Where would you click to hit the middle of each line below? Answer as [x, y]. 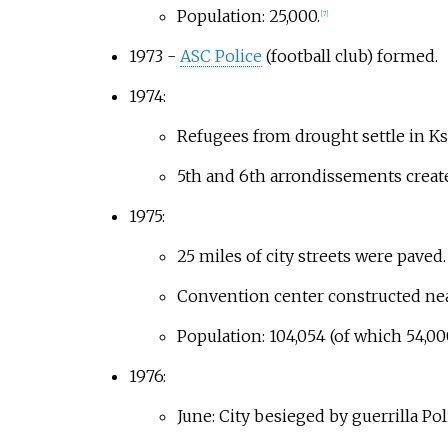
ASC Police [220, 56]
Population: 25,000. [248, 16]
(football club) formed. [349, 56]
